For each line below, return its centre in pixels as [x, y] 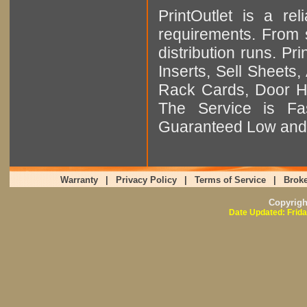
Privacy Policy [146, 180]
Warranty [79, 180]
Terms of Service [230, 180]
